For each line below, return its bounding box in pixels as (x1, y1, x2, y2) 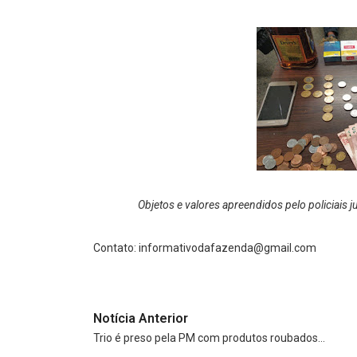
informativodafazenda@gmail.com (139, 241, 316, 254)
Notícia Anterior (93, 310, 188, 326)
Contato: (93, 241, 139, 254)
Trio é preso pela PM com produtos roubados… (93, 331, 325, 344)
